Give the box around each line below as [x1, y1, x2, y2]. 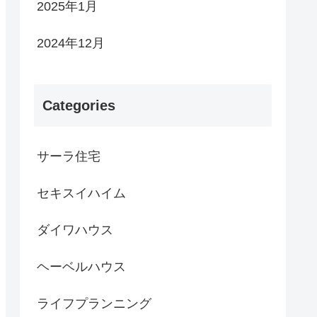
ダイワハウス [37, 223, 113, 238]
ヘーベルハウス [37, 260, 126, 275]
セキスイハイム [37, 186, 126, 201]
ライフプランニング [37, 296, 151, 311]
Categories [42, 98, 115, 114]
